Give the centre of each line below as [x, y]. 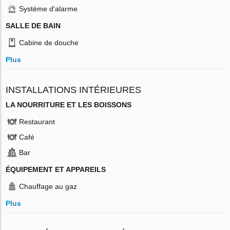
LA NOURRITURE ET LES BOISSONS [69, 104]
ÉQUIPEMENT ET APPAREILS [56, 169]
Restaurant [37, 121]
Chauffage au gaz [48, 186]
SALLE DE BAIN [33, 25]
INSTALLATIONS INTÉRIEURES [74, 90]
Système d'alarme [49, 8]
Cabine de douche [49, 42]
